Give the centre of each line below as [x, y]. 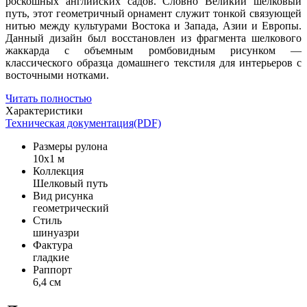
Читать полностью [49, 98]
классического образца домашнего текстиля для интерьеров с [153, 62]
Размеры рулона [70, 146]
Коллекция [58, 171]
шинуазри [56, 232]
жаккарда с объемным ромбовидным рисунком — [153, 50]
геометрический [71, 208]
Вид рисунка [63, 195]
